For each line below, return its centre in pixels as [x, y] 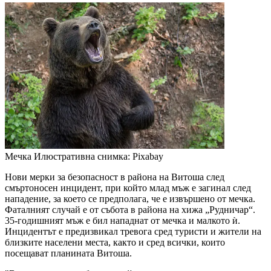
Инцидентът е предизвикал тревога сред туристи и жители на [133, 232]
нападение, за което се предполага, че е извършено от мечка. [130, 199]
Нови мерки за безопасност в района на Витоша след [115, 177]
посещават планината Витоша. [68, 253]
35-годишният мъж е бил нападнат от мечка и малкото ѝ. [122, 221]
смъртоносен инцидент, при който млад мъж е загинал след [128, 188]
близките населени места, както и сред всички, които [115, 243]
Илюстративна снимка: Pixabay [99, 157]
